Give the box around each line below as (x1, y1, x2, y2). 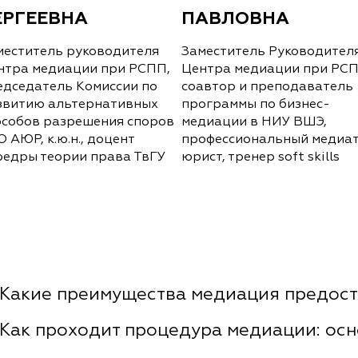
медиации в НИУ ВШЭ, (181, 116, 328, 129)
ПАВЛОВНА (181, 7, 290, 30)
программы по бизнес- (181, 98, 331, 112)
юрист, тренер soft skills (181, 151, 340, 165)
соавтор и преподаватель (181, 81, 354, 94)
